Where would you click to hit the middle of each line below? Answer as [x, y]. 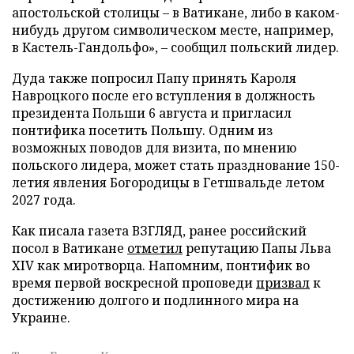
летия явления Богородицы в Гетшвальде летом [168, 183]
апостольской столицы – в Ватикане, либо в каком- [176, 13]
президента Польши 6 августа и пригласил [152, 113]
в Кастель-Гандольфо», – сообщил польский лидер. [175, 47]
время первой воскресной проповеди [134, 283]
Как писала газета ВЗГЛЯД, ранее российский [159, 231]
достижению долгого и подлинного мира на [155, 300]
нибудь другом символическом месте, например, [173, 30]
